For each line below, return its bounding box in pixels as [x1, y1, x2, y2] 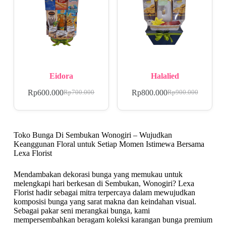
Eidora [49, 71, 73, 80]
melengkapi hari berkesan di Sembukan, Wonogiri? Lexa [13, 179, 194, 188]
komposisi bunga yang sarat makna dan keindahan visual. [13, 197, 196, 206]
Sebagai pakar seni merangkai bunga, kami [13, 206, 150, 215]
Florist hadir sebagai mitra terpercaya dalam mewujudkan [13, 188, 195, 197]
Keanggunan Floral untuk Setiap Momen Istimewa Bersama [13, 139, 204, 148]
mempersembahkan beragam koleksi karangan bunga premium [13, 215, 212, 224]
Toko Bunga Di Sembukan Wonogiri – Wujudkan [13, 130, 172, 139]
